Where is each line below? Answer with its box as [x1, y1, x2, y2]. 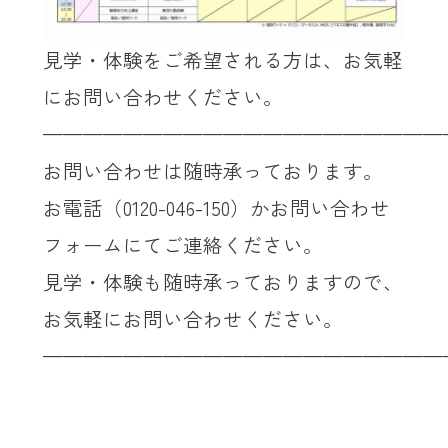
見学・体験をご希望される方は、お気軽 [42, 45, 403, 75]
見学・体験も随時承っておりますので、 [42, 267, 403, 297]
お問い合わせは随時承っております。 [42, 156, 383, 186]
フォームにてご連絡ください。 [42, 230, 323, 260]
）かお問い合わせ [229, 193, 390, 223]
